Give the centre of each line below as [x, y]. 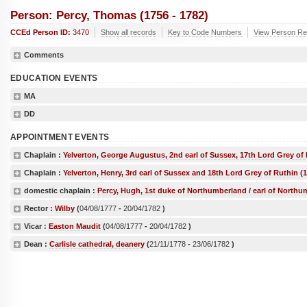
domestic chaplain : [61, 190]
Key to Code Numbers [205, 32]
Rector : [39, 208]
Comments [44, 55]
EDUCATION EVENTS [54, 78]
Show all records [128, 32]
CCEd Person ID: [41, 32]
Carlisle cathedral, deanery [97, 244]
